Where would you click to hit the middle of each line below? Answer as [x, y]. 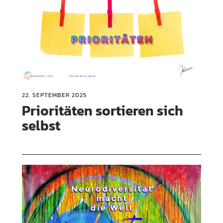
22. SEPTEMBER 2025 [55, 95]
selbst [41, 126]
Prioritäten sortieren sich [103, 111]
